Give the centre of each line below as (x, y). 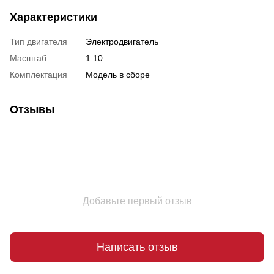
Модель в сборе (118, 75)
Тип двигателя (39, 42)
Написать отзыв (137, 247)
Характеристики (54, 17)
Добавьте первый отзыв (137, 201)
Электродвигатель (122, 42)
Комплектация (39, 75)
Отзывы (32, 110)
